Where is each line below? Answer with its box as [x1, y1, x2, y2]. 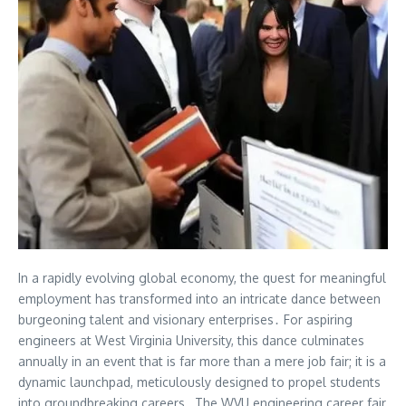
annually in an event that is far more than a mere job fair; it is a [18, 353, 386, 369]
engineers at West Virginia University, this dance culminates [18, 333, 364, 348]
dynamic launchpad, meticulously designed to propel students [18, 374, 381, 390]
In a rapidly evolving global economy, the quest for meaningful [18, 270, 386, 285]
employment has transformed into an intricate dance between [18, 291, 381, 306]
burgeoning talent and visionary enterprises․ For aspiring [18, 312, 353, 327]
